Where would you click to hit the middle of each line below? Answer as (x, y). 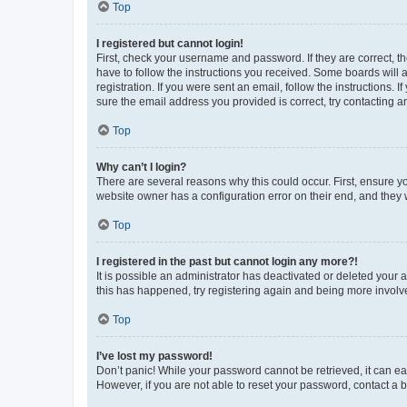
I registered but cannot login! (170, 43)
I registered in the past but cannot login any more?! (227, 261)
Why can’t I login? (141, 167)
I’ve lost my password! (154, 356)
